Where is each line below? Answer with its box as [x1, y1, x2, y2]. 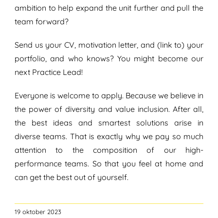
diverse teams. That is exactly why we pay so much [14, 131, 204, 142]
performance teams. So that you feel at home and [14, 159, 204, 169]
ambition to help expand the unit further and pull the [14, 3, 204, 13]
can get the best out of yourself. [14, 172, 128, 182]
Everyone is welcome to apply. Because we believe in [14, 91, 204, 101]
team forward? [14, 17, 69, 27]
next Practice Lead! [14, 67, 83, 77]
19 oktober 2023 [15, 208, 61, 216]
